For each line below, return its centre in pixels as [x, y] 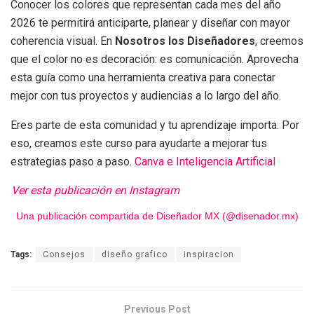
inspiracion [209, 255]
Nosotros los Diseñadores [185, 41]
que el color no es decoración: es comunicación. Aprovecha [155, 59]
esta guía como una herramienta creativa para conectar [143, 77]
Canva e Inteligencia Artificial [204, 161]
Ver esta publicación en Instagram [95, 190]
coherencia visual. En [63, 41]
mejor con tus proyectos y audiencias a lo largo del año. [146, 95]
